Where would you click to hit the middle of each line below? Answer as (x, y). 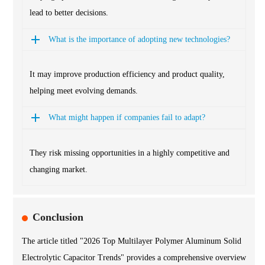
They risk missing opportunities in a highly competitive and (130, 153)
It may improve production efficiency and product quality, (127, 74)
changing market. (59, 169)
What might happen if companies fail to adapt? (127, 117)
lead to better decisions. (69, 12)
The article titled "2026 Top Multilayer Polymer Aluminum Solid (132, 241)
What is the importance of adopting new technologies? (139, 39)
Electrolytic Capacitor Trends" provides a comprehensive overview (134, 257)
